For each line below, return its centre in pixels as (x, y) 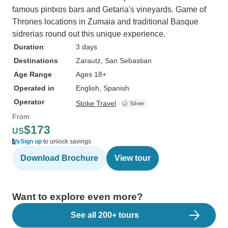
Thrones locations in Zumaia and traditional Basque (105, 22)
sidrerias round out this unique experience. (89, 34)
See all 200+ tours (105, 215)
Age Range (33, 74)
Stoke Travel (96, 103)
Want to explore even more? (78, 197)
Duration (29, 47)
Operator (29, 102)
